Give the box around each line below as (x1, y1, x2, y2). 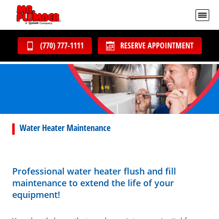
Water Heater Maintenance (20, 122, 110, 133)
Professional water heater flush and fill (12, 165, 176, 177)
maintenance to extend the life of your (12, 177, 174, 189)
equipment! (12, 189, 60, 200)
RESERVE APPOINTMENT (120, 40, 194, 51)
